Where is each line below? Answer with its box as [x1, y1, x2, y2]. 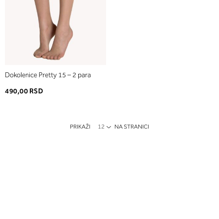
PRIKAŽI [70, 123, 90, 131]
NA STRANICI [114, 123, 149, 131]
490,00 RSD [5, 87, 44, 96]
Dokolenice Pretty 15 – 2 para [5, 71, 91, 80]
